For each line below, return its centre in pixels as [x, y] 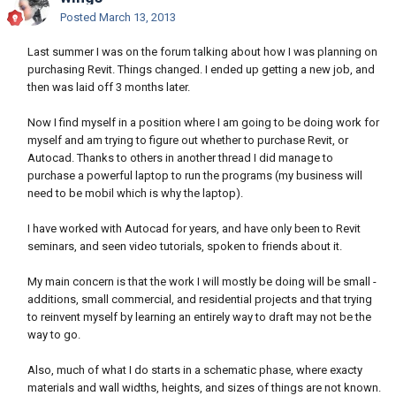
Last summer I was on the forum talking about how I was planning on [202, 52]
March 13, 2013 [137, 18]
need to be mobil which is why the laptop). [135, 194]
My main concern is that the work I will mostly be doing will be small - [202, 282]
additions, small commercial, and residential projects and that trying [200, 300]
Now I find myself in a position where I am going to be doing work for [203, 123]
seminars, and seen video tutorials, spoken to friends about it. [185, 247]
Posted [80, 18]
